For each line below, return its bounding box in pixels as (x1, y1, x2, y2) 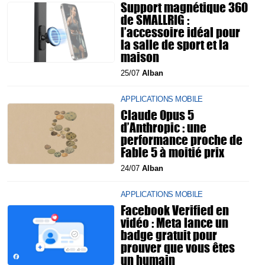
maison (121, 47, 159, 66)
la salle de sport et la (121, 35, 229, 54)
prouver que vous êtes (121, 238, 235, 257)
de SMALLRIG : (121, 10, 189, 29)
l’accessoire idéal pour (121, 22, 240, 41)
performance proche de (121, 130, 243, 149)
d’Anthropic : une (121, 118, 206, 137)
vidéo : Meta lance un (121, 213, 228, 232)
